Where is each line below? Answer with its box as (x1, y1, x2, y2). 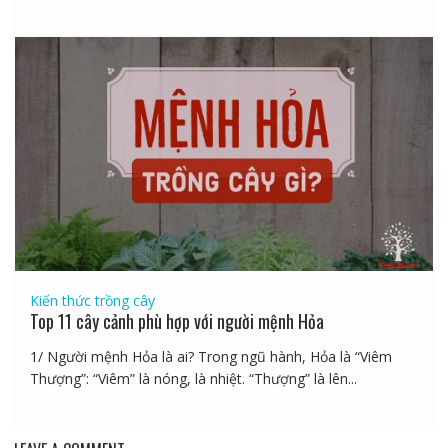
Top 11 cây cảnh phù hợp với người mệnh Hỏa (29, 308, 324, 335)
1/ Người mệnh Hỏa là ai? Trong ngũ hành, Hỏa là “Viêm (29, 347, 392, 367)
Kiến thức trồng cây (29, 291, 155, 311)
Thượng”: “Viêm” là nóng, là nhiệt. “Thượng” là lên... (29, 369, 357, 389)
